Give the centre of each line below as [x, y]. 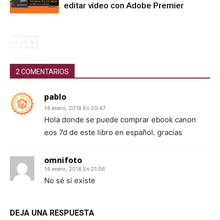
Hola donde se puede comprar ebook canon [120, 119]
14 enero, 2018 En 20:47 [75, 108]
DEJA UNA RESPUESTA [52, 213]
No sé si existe [70, 180]
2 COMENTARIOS [42, 71]
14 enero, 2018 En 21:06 [75, 169]
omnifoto [63, 160]
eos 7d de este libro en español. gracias [113, 132]
